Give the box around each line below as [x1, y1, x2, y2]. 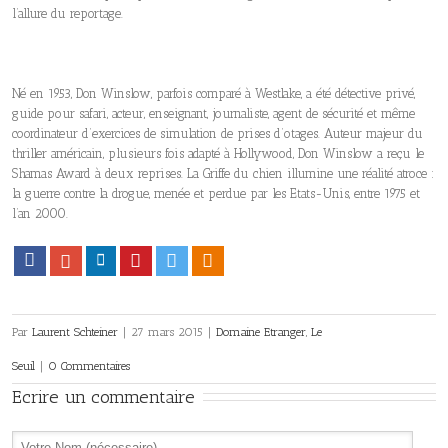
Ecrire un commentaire [12, 386, 195, 409]
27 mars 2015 [131, 325, 203, 340]
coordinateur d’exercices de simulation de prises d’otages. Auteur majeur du [12, 126, 423, 142]
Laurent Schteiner [32, 325, 118, 340]
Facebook [35, 253, 82, 269]
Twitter [177, 253, 213, 269]
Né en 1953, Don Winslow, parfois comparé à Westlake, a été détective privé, [12, 86, 415, 102]
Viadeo [213, 253, 247, 269]
